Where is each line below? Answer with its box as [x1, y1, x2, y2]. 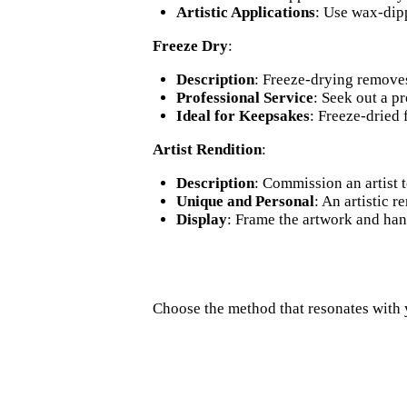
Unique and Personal [175, 193, 314, 211]
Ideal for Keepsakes [175, 107, 310, 125]
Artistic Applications [175, 4, 315, 22]
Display [175, 211, 227, 229]
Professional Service [175, 89, 313, 107]
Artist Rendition [153, 141, 262, 159]
